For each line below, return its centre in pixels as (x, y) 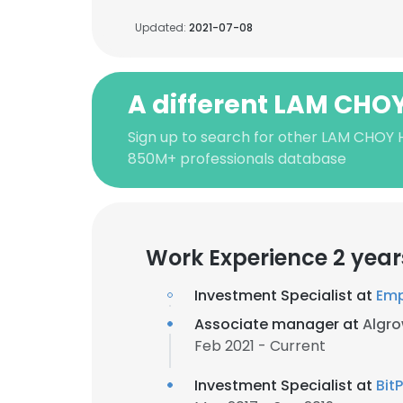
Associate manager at (278, 324)
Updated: (162, 27)
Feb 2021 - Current (260, 346)
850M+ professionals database (237, 159)
